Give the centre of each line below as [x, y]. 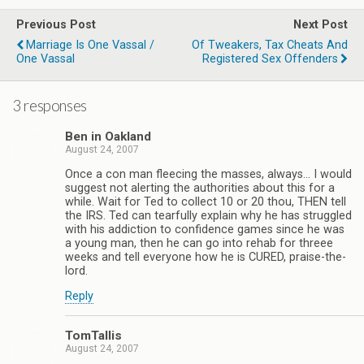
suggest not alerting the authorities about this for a [200, 188]
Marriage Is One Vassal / [90, 45]
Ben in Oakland [108, 137]
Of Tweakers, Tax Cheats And [270, 45]
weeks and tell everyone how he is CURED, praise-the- [206, 257]
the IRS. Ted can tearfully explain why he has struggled [208, 215]
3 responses [50, 105]
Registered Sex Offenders [270, 59]
